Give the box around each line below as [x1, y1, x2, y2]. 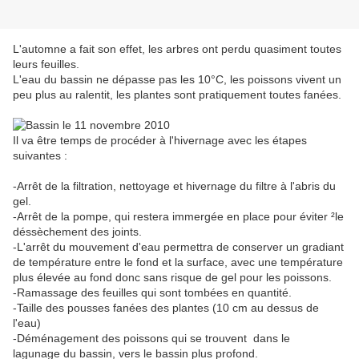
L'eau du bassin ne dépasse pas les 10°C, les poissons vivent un [13, 73, 341, 87]
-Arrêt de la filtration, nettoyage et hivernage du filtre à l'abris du [13, 179, 336, 193]
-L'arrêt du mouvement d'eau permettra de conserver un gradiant [13, 240, 344, 254]
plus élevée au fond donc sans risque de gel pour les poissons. [13, 271, 332, 284]
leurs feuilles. [13, 58, 79, 71]
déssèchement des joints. [13, 225, 142, 239]
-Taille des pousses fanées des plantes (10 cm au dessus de [13, 301, 319, 315]
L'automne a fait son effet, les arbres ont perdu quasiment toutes [13, 42, 341, 56]
